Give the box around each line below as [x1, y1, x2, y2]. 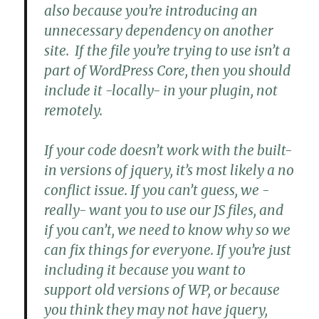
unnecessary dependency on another [44, 22, 274, 40]
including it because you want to [44, 261, 246, 279]
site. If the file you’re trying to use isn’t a [44, 42, 291, 60]
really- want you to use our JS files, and [44, 202, 284, 219]
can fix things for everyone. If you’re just [44, 241, 292, 259]
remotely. [44, 102, 103, 120]
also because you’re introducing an [44, 2, 258, 20]
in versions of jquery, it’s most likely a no [44, 162, 295, 179]
